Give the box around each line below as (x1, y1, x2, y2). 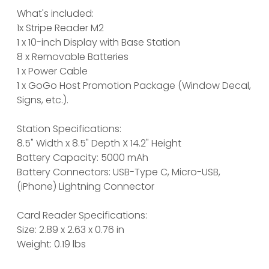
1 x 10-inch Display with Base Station (17, 35, 180, 49)
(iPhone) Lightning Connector (17, 179, 154, 193)
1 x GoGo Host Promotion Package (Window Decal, (17, 78, 251, 92)
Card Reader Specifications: (17, 208, 147, 222)
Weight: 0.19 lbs (17, 237, 86, 251)
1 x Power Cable (17, 64, 88, 78)
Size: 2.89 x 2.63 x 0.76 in (17, 222, 124, 237)
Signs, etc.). (17, 92, 68, 107)
